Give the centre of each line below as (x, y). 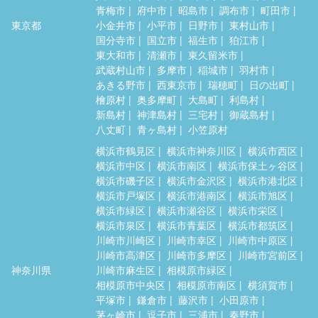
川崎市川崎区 (126, 240)
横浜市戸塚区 (126, 195)
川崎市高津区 (126, 254)
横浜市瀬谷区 (187, 210)
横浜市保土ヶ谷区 (258, 165)
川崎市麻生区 (126, 269)
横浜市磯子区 (126, 180)
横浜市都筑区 (258, 225)
